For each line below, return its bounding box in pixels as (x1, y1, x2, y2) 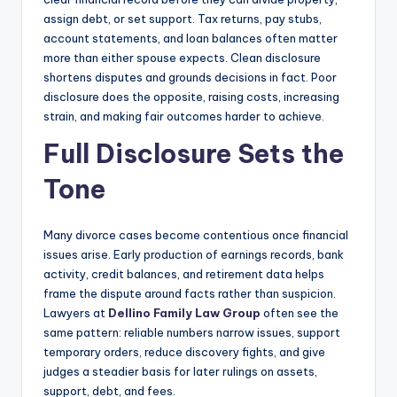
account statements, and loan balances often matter (43, 30, 338, 45)
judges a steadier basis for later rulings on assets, (43, 363, 317, 378)
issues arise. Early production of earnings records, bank (43, 246, 344, 261)
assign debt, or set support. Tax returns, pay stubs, (43, 11, 322, 26)
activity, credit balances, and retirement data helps (43, 266, 324, 281)
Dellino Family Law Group (108, 305, 261, 320)
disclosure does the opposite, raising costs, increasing (43, 89, 339, 104)
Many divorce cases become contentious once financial (43, 227, 348, 242)
